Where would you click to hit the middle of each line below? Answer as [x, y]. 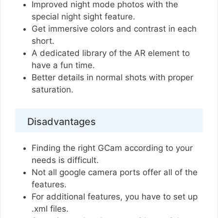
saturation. [54, 90]
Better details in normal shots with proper [112, 78]
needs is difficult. [66, 160]
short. [44, 41]
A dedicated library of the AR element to [111, 53]
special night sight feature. [85, 17]
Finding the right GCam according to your [112, 148]
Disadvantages [62, 121]
